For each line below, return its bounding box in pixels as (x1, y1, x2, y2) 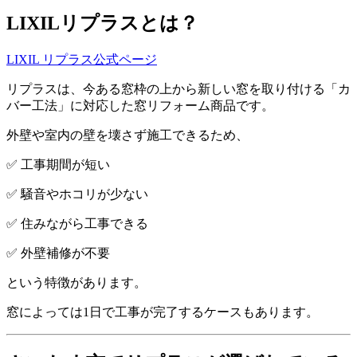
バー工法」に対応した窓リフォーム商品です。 (6, 98, 274, 112)
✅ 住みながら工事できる (6, 216, 148, 230)
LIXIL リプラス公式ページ (6, 52, 157, 66)
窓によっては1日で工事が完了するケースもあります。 (6, 304, 319, 319)
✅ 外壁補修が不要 (6, 245, 110, 260)
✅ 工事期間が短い (6, 157, 110, 171)
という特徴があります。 (6, 275, 147, 289)
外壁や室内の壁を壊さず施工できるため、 (6, 127, 249, 142)
